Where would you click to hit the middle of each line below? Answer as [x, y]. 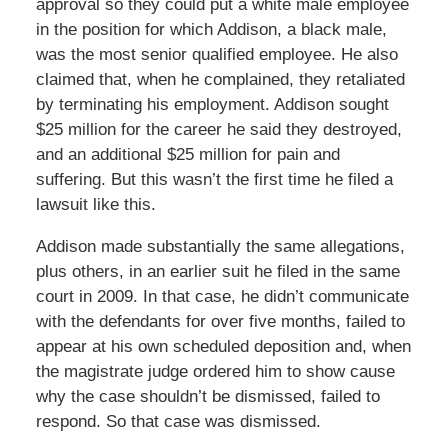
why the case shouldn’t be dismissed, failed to [207, 397]
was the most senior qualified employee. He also [216, 55]
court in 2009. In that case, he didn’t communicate [222, 297]
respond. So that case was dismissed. [178, 422]
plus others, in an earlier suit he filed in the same [217, 272]
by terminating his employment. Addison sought [212, 105]
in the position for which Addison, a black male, [211, 30]
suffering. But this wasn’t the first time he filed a [214, 180]
